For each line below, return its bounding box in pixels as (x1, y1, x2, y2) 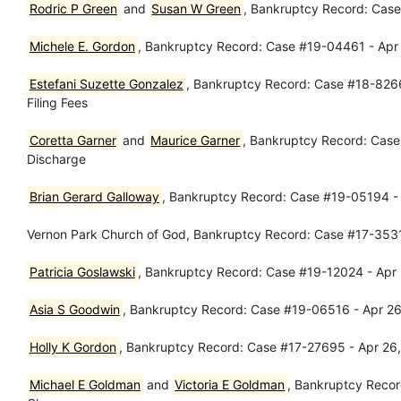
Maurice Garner (150, 132, 241, 148)
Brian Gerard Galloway (29, 188, 159, 204)
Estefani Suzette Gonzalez (29, 75, 183, 91)
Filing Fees (27, 94, 88, 110)
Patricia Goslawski (29, 263, 135, 279)
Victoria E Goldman (175, 376, 286, 392)
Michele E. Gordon (29, 38, 135, 54)
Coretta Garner (29, 132, 116, 148)
